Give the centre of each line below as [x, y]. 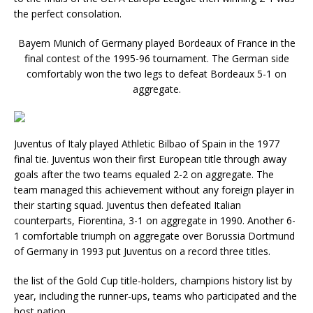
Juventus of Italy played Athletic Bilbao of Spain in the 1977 [147, 144]
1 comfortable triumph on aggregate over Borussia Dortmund [154, 236]
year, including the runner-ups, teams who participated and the [155, 296]
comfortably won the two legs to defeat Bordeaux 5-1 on [156, 74]
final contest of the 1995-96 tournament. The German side [156, 58]
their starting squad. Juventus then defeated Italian [128, 205]
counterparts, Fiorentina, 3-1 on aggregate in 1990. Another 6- [155, 220]
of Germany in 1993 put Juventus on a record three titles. [142, 251]
